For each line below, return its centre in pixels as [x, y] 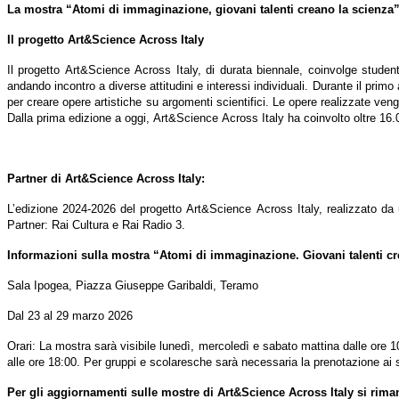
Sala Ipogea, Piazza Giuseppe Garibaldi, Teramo [133, 286]
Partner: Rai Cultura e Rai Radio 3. [96, 225]
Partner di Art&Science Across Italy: [106, 179]
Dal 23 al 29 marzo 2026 [70, 316]
